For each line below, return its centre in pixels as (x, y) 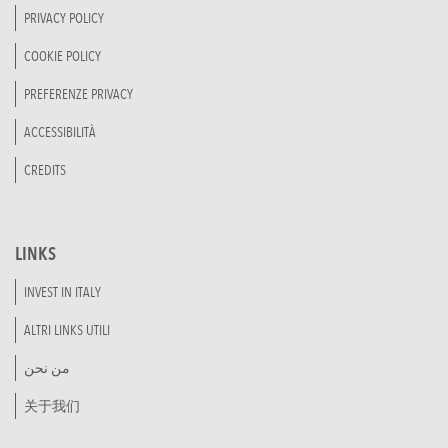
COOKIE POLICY (62, 56)
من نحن (47, 368)
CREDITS (45, 170)
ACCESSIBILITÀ (60, 132)
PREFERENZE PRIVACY (78, 94)
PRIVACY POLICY (64, 18)
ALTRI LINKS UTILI (67, 330)
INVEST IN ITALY (62, 292)
